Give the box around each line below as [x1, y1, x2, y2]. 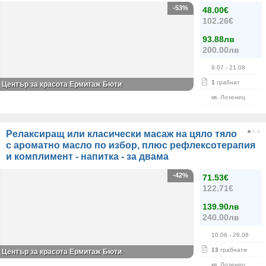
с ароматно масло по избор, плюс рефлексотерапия [6, 140, 255, 150]
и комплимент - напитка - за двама [6, 151, 169, 161]
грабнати [218, 246, 247, 253]
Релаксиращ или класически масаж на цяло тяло [6, 129, 237, 139]
